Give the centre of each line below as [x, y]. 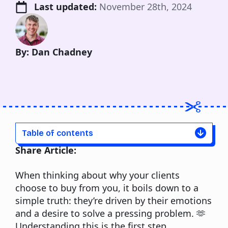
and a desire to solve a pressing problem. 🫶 [110, 213]
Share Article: [46, 150]
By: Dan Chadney [54, 52]
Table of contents [58, 133]
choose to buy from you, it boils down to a [107, 188]
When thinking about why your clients [97, 175]
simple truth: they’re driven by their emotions [113, 201]
